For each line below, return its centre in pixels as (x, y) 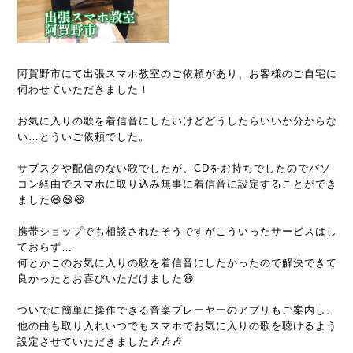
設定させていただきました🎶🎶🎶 (100, 342)
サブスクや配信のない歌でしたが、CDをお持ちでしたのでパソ (174, 168)
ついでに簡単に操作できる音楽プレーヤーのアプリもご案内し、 (177, 310)
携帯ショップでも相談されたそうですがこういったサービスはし (177, 231)
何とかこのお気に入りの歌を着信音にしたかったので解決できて (177, 263)
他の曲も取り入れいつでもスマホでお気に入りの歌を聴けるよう (177, 326)
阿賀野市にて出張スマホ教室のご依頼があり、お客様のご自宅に (177, 74)
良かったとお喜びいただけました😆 (106, 279)
